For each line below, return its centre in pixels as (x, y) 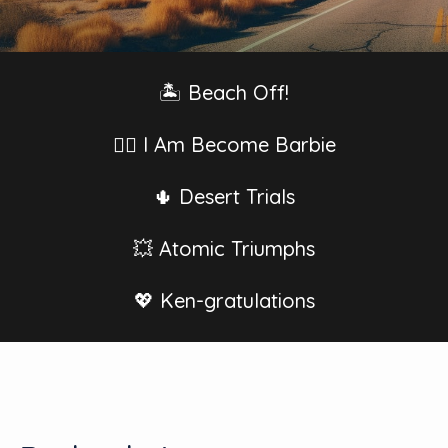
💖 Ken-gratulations (224, 300)
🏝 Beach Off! (224, 92)
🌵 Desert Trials (224, 196)
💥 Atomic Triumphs (224, 248)
